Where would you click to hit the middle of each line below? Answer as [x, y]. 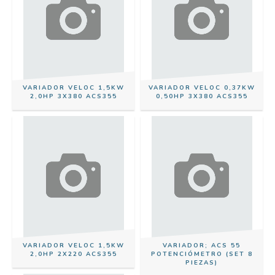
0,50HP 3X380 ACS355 [202, 96]
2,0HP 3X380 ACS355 [73, 96]
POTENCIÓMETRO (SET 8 [202, 254]
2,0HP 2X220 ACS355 [73, 254]
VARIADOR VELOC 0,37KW [202, 88]
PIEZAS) [202, 263]
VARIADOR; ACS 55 [202, 246]
